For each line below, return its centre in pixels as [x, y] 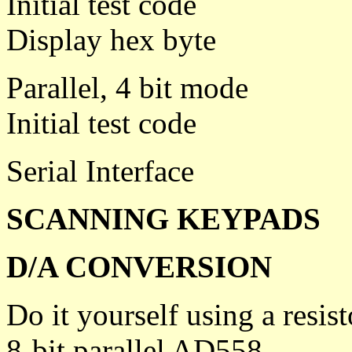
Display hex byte [111, 40]
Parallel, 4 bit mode [127, 88]
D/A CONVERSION [139, 267]
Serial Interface [100, 171]
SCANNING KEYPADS [163, 219]
